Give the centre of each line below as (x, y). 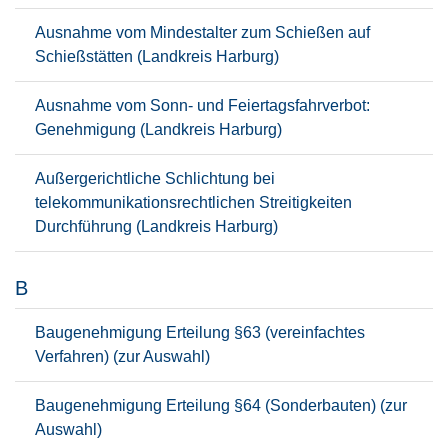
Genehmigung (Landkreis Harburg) (158, 129)
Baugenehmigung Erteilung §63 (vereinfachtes (200, 332)
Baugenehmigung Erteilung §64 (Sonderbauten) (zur (221, 405)
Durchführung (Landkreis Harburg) (156, 226)
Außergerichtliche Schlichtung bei (155, 178)
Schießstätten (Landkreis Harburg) (157, 56)
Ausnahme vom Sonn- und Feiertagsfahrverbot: (202, 105)
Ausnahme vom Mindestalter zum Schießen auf (202, 32)
